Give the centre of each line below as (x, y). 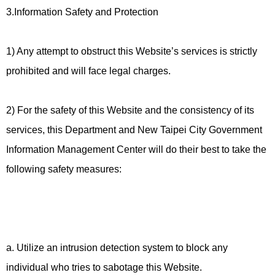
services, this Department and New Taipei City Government (134, 130)
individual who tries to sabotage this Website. (104, 267)
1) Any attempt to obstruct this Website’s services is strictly (132, 51)
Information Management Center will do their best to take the (136, 149)
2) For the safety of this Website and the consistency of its (130, 110)
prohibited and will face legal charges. (88, 71)
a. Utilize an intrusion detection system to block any (117, 248)
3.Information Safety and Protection (82, 12)
